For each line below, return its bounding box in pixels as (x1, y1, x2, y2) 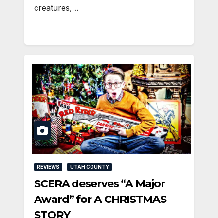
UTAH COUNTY (70, 163, 109, 170)
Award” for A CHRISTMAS (34, 192, 166, 206)
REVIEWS (37, 163, 59, 170)
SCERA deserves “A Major (34, 177, 165, 190)
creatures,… (34, 3, 79, 13)
